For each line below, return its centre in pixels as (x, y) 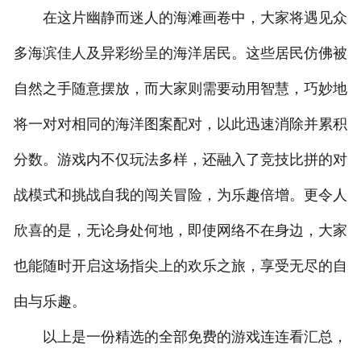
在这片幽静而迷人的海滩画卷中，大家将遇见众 (180, 18)
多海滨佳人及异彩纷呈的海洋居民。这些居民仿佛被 (180, 54)
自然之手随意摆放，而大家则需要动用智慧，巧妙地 (180, 89)
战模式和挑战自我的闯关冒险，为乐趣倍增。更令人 (180, 195)
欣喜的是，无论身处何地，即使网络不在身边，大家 (180, 231)
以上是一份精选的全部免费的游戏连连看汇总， (180, 337)
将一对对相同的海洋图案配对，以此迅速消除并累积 (180, 124)
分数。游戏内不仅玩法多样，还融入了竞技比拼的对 (180, 160)
